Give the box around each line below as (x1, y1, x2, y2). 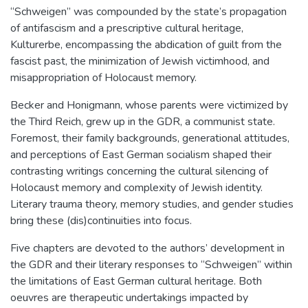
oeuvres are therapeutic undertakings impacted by (10, 289, 248, 305)
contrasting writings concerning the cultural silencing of (10, 163, 268, 179)
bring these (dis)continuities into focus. (10, 212, 192, 228)
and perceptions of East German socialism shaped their (10, 146, 272, 162)
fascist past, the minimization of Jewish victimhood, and (10, 53, 269, 69)
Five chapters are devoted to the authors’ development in (10, 240, 285, 256)
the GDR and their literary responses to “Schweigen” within (10, 256, 292, 272)
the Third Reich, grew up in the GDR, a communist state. (10, 113, 275, 129)
